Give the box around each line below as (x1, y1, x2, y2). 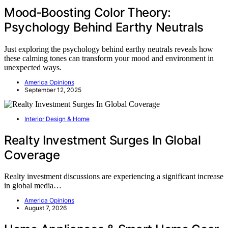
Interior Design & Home (24, 115, 90, 123)
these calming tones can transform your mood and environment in (4, 53, 214, 63)
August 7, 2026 (24, 204, 67, 212)
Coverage (4, 147, 60, 162)
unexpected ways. (4, 63, 62, 72)
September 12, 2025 (24, 85, 81, 94)
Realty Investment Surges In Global (4, 132, 201, 148)
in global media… (4, 181, 62, 190)
